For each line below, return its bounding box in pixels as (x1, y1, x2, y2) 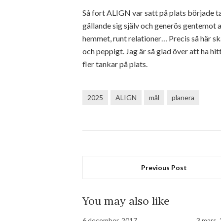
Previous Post (141, 163, 187, 172)
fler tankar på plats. (82, 59, 147, 69)
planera (172, 93, 194, 102)
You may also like (82, 194, 170, 208)
